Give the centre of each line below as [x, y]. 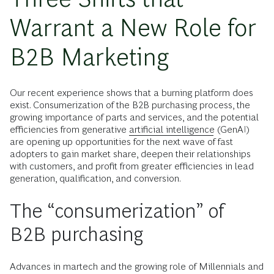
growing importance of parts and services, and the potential [134, 117]
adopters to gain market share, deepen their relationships [130, 154]
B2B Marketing [89, 57]
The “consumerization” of [117, 211]
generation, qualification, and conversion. [95, 178]
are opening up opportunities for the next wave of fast [121, 141]
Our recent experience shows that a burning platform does [131, 92]
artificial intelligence [172, 129]
